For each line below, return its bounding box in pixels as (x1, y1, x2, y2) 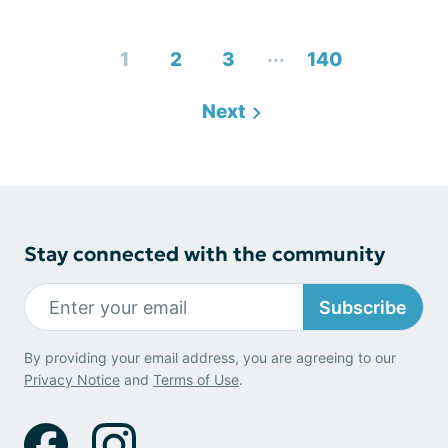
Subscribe (319, 296, 407, 318)
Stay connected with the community (24, 241, 385, 267)
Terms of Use (153, 371, 239, 388)
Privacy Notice (24, 371, 120, 388)
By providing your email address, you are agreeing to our (24, 349, 396, 366)
